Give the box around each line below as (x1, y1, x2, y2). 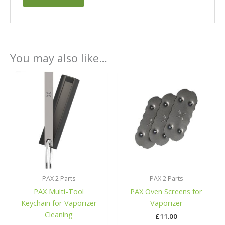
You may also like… (10, 50, 107, 65)
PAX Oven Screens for (130, 186, 202, 197)
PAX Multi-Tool (34, 186, 84, 197)
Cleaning (45, 209, 73, 220)
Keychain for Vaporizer (21, 198, 97, 208)
